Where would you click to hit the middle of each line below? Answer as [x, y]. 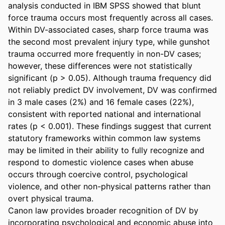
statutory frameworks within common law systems [104, 138]
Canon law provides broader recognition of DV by [103, 210]
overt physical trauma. [53, 198]
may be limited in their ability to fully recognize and [106, 150]
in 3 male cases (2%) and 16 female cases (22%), [101, 102]
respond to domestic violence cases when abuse [101, 162]
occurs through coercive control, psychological [98, 174]
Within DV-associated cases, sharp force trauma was [108, 29]
